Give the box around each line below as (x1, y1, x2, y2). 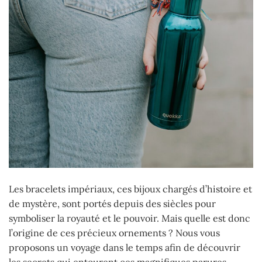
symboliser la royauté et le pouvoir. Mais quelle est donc (9, 212, 250, 224)
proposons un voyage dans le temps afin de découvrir (9, 241, 240, 253)
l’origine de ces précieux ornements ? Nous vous (9, 226, 220, 239)
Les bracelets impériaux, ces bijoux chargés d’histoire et (9, 182, 252, 195)
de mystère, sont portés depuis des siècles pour (9, 197, 216, 209)
